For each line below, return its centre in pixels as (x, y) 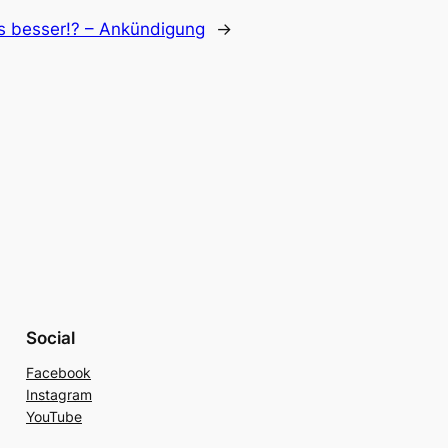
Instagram (58, 395)
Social (50, 338)
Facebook (58, 373)
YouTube (53, 417)
